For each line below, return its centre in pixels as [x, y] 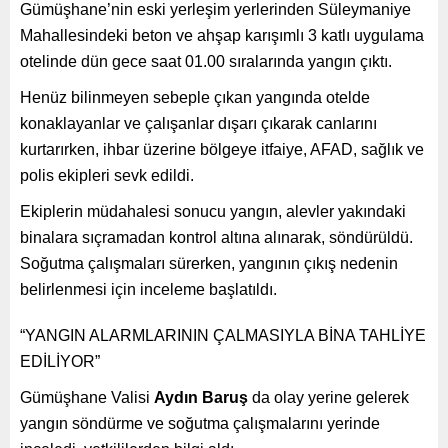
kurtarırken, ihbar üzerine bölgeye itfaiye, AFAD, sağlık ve [222, 149]
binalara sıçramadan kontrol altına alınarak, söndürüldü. [216, 237]
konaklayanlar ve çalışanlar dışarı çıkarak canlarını [198, 123]
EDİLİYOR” [60, 361]
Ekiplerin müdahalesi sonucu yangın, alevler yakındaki [213, 211]
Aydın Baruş [201, 397]
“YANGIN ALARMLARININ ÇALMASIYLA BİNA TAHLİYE [223, 335]
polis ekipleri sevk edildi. [107, 175]
